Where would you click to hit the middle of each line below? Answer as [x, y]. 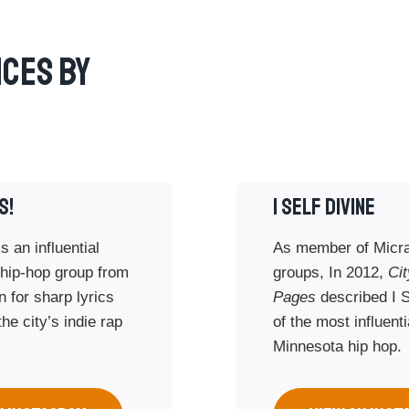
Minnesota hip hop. [337, 346]
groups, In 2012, [330, 272]
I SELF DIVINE [324, 207]
